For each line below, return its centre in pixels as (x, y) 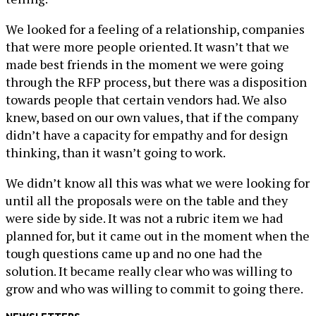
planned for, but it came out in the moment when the (158, 236)
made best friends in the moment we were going (145, 64)
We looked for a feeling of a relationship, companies (155, 29)
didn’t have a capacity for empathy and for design (147, 135)
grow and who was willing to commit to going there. (154, 288)
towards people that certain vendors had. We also (146, 99)
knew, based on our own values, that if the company (152, 117)
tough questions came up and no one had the (134, 253)
